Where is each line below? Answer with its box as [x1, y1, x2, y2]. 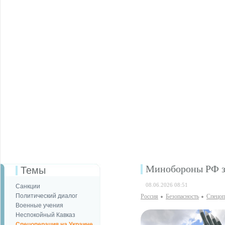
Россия [141, 193, 158, 200]
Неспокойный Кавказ [16, 211, 75, 218]
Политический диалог [16, 192, 77, 199]
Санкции [16, 183, 40, 190]
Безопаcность [166, 193, 199, 200]
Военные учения [16, 202, 63, 209]
